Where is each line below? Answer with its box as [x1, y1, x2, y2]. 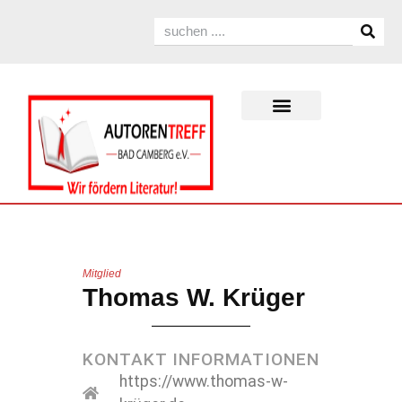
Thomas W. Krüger [83, 283, 305, 311]
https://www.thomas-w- [119, 371, 288, 390]
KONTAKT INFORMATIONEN [83, 348, 319, 370]
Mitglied [83, 267, 121, 280]
